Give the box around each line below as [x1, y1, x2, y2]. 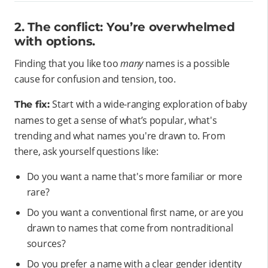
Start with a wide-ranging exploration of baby [52, 98, 247, 111]
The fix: [14, 99, 53, 111]
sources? [26, 237, 66, 251]
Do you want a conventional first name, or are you [26, 206, 244, 220]
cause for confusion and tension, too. [14, 72, 176, 86]
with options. [14, 34, 96, 49]
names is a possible [143, 57, 230, 71]
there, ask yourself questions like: [14, 145, 159, 159]
